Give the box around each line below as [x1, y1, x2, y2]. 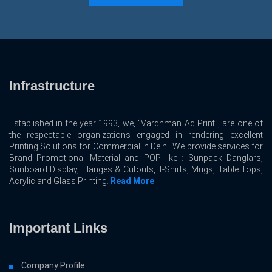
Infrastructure [9, 78, 95, 94]
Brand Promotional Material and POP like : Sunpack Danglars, [9, 153, 263, 163]
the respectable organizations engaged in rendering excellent [9, 130, 263, 140]
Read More [110, 176, 154, 186]
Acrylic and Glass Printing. [9, 176, 110, 186]
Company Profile [21, 260, 85, 271]
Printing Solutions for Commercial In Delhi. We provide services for [9, 141, 263, 152]
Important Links [9, 220, 107, 236]
